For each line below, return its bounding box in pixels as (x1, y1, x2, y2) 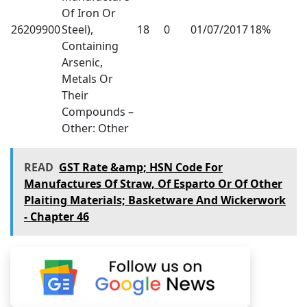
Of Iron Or (62, 5, 116, 21)
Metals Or (62, 71, 113, 86)
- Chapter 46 (24, 208, 89, 224)
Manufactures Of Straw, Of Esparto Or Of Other (24, 175, 282, 191)
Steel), (62, 21, 93, 37)
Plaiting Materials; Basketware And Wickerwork (24, 192, 286, 208)
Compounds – (62, 103, 134, 119)
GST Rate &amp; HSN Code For (59, 159, 223, 175)
